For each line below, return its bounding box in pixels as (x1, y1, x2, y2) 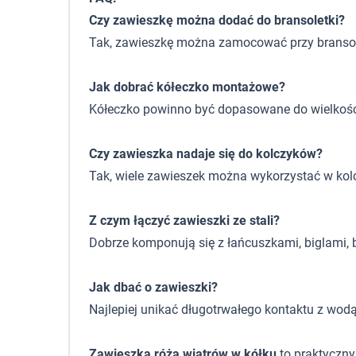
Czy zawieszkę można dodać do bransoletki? (89, 13, 345, 28)
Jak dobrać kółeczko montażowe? (89, 79, 285, 95)
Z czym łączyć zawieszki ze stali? (89, 213, 280, 228)
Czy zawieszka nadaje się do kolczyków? (89, 146, 323, 161)
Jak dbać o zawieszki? (89, 280, 218, 295)
